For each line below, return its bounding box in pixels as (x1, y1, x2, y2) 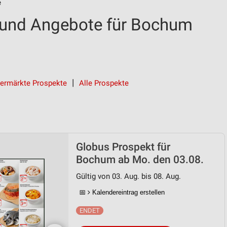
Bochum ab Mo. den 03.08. (76, 154, 204, 166)
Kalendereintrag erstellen (90, 188, 165, 196)
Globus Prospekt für (76, 141, 170, 153)
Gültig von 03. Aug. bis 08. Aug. (76, 172, 181, 181)
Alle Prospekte (79, 79, 129, 88)
